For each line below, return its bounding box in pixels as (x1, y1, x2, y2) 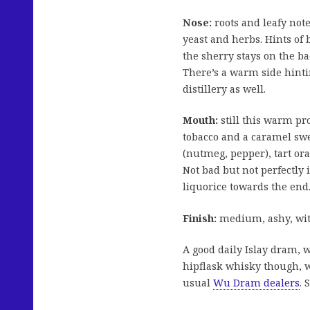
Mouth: (183, 113, 218, 127)
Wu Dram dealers (213, 276, 300, 290)
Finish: (183, 211, 219, 225)
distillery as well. (183, 82, 266, 95)
